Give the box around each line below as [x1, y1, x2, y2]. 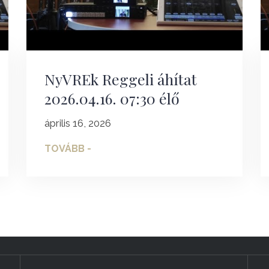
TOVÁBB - [44, 143, 91, 155]
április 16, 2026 [44, 117, 111, 130]
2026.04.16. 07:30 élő [44, 88, 180, 109]
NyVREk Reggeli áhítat [44, 69, 197, 89]
